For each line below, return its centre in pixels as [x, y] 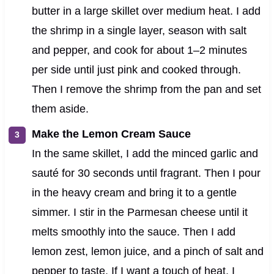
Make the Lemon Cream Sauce [111, 134]
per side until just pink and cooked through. [136, 69]
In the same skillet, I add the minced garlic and [145, 153]
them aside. [60, 109]
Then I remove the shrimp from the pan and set [146, 89]
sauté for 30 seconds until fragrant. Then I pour [146, 173]
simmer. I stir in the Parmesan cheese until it [139, 212]
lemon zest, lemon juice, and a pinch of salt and [147, 251]
